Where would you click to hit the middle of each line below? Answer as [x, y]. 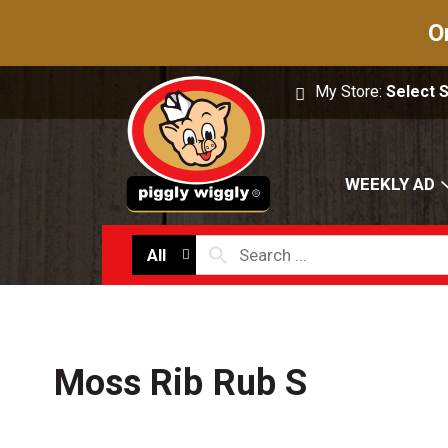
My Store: [351, 91]
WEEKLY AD [390, 184]
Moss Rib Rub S [180, 383]
